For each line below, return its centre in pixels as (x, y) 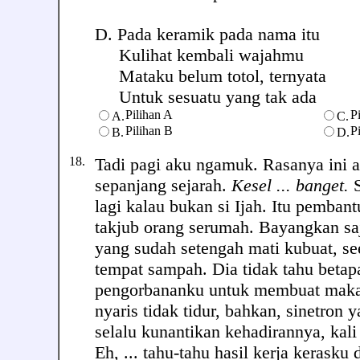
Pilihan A (149, 115)
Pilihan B (149, 131)
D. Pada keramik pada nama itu (207, 34)
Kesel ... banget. (290, 185)
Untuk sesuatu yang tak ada (206, 97)
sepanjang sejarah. (163, 185)
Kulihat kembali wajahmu (199, 55)
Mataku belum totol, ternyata (211, 76)
